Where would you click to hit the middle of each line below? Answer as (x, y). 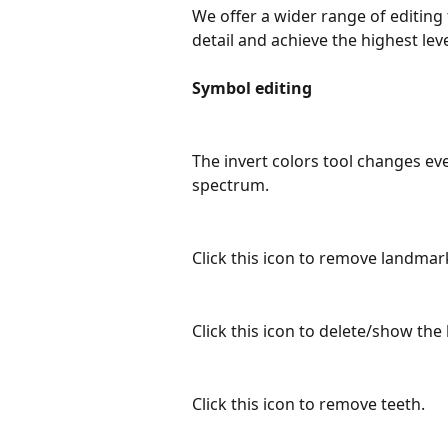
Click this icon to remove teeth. (308, 403)
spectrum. (232, 185)
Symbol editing (252, 88)
